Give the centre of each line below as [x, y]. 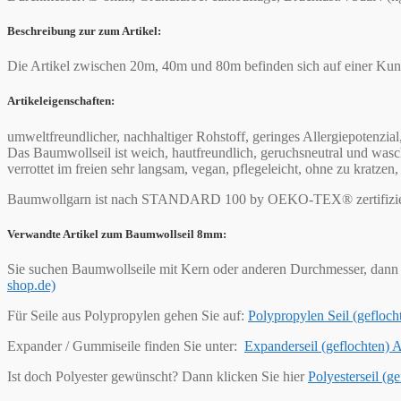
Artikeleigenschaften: [61, 101]
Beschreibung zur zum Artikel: [84, 31]
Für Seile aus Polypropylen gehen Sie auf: [128, 315]
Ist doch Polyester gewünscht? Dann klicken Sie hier [158, 376]
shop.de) [31, 285]
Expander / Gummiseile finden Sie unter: [126, 346]
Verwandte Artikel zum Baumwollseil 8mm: [117, 234]
